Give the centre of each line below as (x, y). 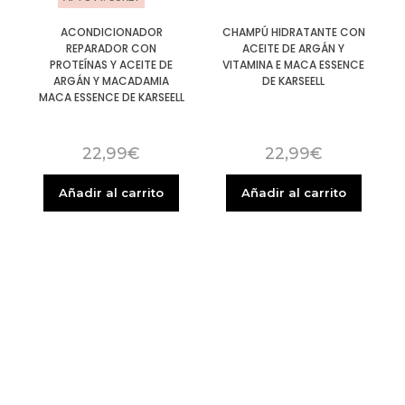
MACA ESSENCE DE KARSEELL (111, 97)
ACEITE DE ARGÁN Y (294, 48)
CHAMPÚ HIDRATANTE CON (293, 32)
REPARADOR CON (112, 48)
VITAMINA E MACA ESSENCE (294, 64)
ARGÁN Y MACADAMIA (112, 80)
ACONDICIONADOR (111, 32)
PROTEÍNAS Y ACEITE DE (112, 64)
